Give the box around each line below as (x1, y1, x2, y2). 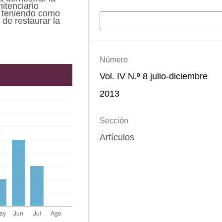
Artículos (99, 132, 134, 143)
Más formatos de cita (107, 15, 179, 25)
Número (99, 55, 128, 64)
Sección (99, 116, 128, 125)
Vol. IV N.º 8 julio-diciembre (99, 71, 208, 81)
